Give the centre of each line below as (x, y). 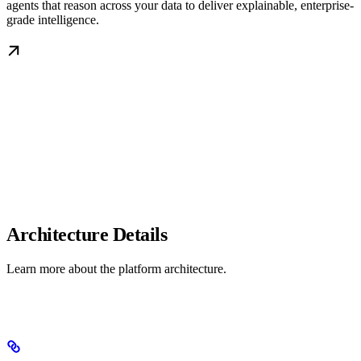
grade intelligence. (53, 20)
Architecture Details (87, 235)
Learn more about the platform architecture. (116, 269)
